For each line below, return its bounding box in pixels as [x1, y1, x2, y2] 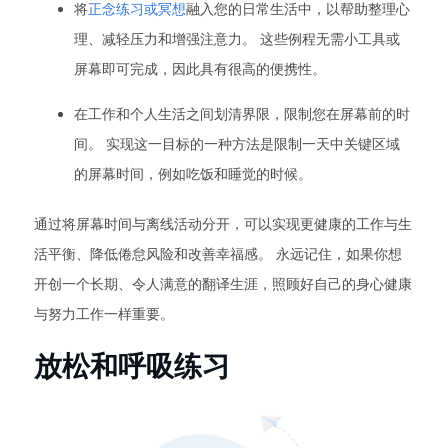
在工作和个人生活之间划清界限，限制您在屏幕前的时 [74, 105, 410, 124]
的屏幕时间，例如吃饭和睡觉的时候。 [74, 165, 312, 184]
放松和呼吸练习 [34, 348, 230, 384]
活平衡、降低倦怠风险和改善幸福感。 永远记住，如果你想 [34, 245, 402, 264]
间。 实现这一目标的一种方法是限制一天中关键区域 [74, 135, 400, 154]
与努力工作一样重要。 [34, 305, 174, 324]
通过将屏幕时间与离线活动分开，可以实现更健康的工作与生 [34, 215, 412, 234]
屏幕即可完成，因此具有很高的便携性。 [74, 60, 326, 79]
